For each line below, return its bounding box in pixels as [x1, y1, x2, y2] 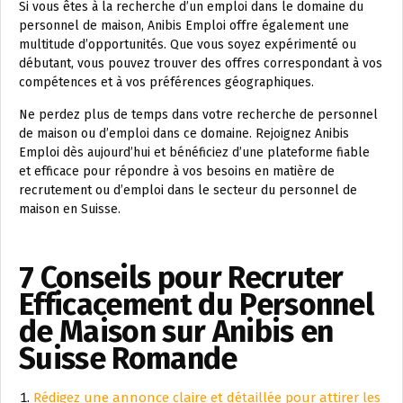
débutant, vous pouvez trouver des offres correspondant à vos [19, 56, 382, 71]
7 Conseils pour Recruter [19, 259, 344, 296]
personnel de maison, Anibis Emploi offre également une [19, 18, 349, 33]
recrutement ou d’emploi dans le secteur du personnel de [19, 183, 357, 198]
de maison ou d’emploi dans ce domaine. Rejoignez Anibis [19, 126, 349, 141]
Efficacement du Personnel [19, 286, 374, 323]
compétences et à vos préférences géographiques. [19, 75, 314, 90]
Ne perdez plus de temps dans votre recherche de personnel [19, 107, 378, 122]
